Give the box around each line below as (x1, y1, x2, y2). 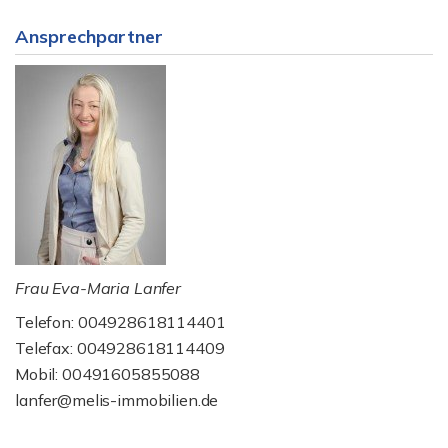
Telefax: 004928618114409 (15, 338, 225, 358)
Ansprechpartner (15, 25, 163, 48)
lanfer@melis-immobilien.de (15, 390, 219, 410)
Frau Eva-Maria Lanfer (15, 278, 181, 298)
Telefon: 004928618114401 (15, 312, 226, 332)
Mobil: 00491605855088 (15, 364, 200, 384)
